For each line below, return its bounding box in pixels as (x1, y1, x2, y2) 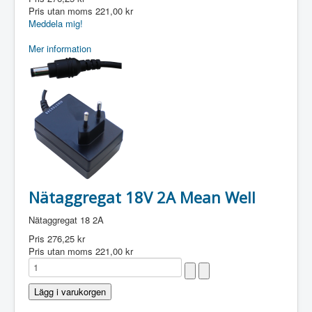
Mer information (29, 42, 91, 55)
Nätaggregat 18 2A (29, 213, 104, 226)
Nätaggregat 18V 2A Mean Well (29, 187, 256, 208)
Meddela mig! (29, 17, 83, 30)
